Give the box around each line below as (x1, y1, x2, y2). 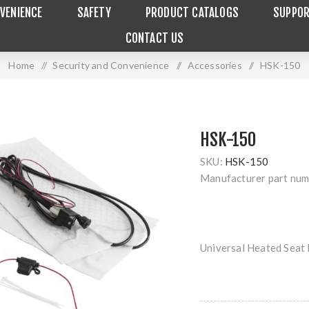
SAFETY (77, 6, 111, 20)
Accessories (187, 59, 242, 71)
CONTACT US (125, 31, 184, 46)
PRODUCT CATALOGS (145, 6, 239, 20)
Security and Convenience (52, 59, 170, 71)
